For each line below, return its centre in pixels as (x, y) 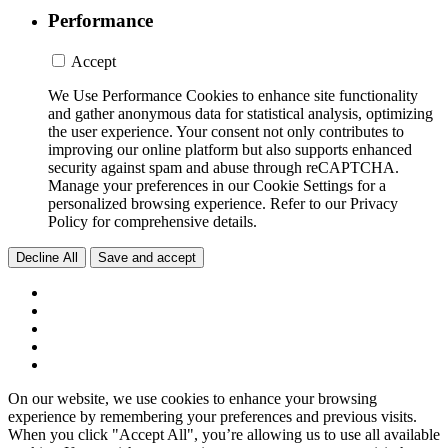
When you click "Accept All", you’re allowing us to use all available (224, 434)
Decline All (47, 257)
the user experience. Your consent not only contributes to (226, 131)
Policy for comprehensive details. (152, 221)
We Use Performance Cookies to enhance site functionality (233, 95)
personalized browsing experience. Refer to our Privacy (223, 203)
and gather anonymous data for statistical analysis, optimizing (240, 113)
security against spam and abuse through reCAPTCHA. (223, 167)
